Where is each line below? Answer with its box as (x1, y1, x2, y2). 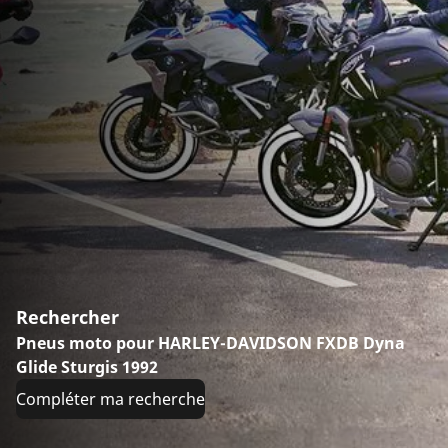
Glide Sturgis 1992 (16, 356, 158, 379)
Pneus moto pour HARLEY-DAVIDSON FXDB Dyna (16, 332, 405, 355)
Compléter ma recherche (16, 388, 205, 411)
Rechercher (16, 305, 119, 330)
